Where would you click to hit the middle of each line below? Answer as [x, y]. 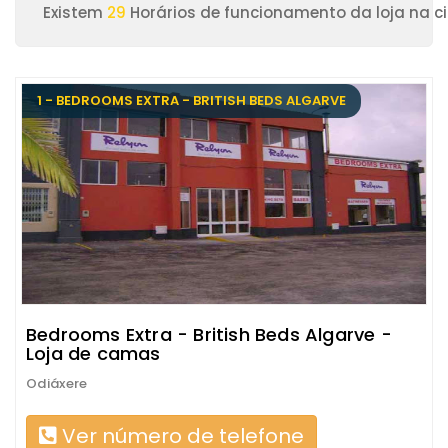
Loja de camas [93, 353]
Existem [75, 12]
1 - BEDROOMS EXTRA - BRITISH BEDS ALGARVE [191, 100]
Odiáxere [57, 383]
